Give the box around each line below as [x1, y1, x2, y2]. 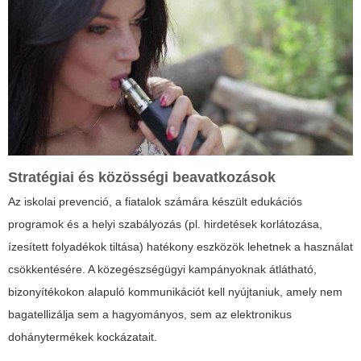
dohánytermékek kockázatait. [8, 330, 157, 344]
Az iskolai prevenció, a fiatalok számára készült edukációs [8, 195, 302, 209]
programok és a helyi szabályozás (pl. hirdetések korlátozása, [8, 218, 322, 231]
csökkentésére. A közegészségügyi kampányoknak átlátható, [8, 263, 317, 276]
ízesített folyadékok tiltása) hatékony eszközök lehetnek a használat [8, 240, 353, 254]
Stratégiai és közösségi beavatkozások [8, 169, 276, 186]
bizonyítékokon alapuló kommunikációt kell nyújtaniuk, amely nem [8, 285, 342, 299]
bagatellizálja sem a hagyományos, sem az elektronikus [8, 308, 292, 322]
